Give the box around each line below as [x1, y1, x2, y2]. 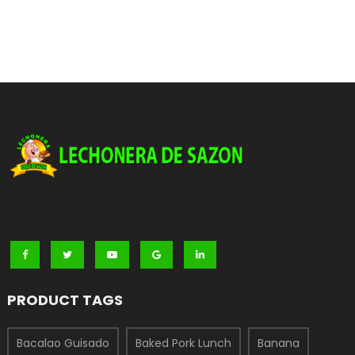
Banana [258, 335, 300, 352]
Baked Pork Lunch [136, 335, 232, 352]
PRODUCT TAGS [7, 290, 124, 311]
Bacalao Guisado [17, 335, 110, 352]
